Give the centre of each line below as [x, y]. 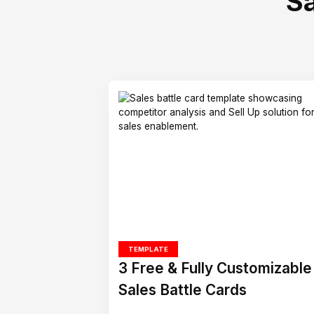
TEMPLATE [149, 250]
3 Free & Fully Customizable [216, 268]
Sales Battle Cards [183, 289]
